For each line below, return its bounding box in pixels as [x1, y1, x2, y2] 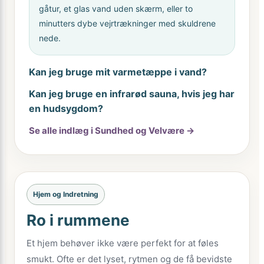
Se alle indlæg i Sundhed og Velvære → [29, 125, 194, 136]
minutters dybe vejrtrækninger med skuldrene [39, 18, 216, 28]
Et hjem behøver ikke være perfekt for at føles [27, 237, 219, 249]
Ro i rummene [27, 211, 130, 229]
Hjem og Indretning [33, 190, 98, 199]
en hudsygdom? [29, 103, 103, 114]
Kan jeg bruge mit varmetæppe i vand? [29, 66, 207, 78]
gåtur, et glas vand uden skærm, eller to [39, 4, 193, 14]
